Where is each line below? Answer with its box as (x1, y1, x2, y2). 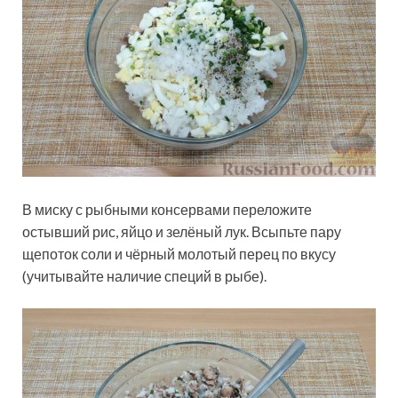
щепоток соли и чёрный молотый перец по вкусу (22, 245, 336, 263)
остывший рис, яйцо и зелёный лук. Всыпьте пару (22, 223, 341, 241)
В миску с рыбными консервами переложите (22, 201, 312, 219)
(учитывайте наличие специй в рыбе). (22, 267, 267, 285)
